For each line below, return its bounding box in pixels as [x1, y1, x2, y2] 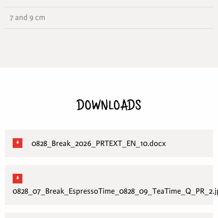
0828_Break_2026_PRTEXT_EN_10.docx [30, 138, 166, 148]
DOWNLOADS [76, 96, 142, 117]
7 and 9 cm [10, 12, 45, 22]
